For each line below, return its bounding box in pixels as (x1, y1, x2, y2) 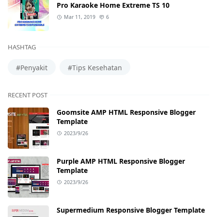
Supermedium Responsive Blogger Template (57, 205, 205, 215)
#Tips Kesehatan (68, 62, 122, 72)
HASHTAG (8, 43, 36, 52)
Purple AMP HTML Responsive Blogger (57, 156, 185, 166)
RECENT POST (8, 90, 47, 99)
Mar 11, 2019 (63, 14, 95, 21)
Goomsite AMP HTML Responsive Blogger (57, 107, 196, 117)
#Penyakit (16, 62, 47, 72)
